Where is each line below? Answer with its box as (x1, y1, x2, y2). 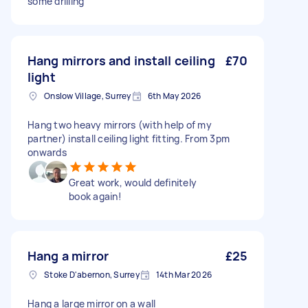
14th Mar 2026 (155, 269, 212, 280)
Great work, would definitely (69, 176, 197, 189)
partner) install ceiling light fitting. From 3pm (27, 132, 230, 145)
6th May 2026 (147, 90, 201, 102)
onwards (27, 146, 67, 159)
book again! (69, 190, 122, 203)
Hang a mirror (27, 247, 109, 264)
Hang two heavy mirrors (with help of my (27, 118, 212, 131)
